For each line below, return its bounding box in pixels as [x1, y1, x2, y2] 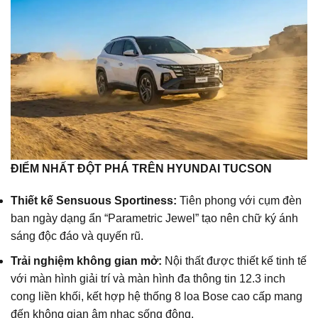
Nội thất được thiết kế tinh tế [162, 255, 307, 268]
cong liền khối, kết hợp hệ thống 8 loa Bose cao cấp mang [11, 290, 302, 303]
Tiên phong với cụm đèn [177, 194, 302, 207]
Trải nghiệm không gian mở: [11, 255, 162, 268]
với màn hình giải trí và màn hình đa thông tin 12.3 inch [11, 273, 285, 285]
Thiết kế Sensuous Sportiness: [11, 194, 177, 207]
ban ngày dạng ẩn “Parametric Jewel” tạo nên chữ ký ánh [11, 212, 298, 225]
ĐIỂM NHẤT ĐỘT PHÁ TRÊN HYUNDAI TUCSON [11, 162, 272, 175]
